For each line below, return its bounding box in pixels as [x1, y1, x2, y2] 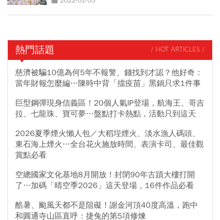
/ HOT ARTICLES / [151, 47, 205, 54]
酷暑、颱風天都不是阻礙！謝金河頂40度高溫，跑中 [15, 200, 198, 210]
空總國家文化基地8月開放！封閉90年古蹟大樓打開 [15, 169, 195, 180]
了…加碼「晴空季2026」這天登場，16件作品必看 [15, 180, 194, 191]
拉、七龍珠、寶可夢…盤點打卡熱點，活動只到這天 [15, 109, 196, 119]
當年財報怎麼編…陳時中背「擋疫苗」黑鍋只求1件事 [15, 78, 201, 88]
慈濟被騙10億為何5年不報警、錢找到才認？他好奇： [15, 67, 203, 78]
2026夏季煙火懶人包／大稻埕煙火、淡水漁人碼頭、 [15, 128, 200, 138]
